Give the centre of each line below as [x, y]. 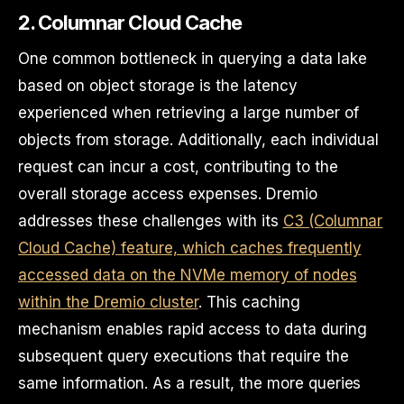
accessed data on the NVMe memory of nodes [188, 275]
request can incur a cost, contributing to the [178, 167]
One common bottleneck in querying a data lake [193, 59]
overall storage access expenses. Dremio [168, 194]
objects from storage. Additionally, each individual [199, 140]
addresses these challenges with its [151, 221]
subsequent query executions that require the [184, 356]
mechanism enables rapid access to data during [193, 329]
